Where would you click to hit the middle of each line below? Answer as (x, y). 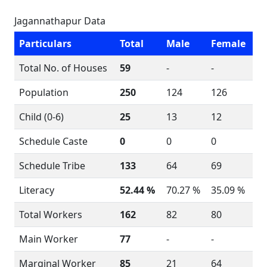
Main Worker (49, 239)
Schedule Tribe (52, 166)
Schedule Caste (53, 141)
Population (44, 92)
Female (228, 44)
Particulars (45, 44)
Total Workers (51, 215)
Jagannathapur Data (60, 21)
